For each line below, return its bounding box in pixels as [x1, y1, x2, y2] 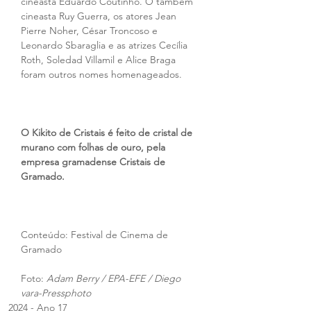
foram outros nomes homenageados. [21, 68, 182, 81]
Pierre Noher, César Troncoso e [21, 24, 160, 37]
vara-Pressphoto [21, 287, 91, 299]
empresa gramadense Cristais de [21, 155, 168, 168]
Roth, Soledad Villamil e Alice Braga [21, 53, 178, 66]
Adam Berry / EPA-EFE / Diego [47, 272, 183, 285]
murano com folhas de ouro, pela [21, 141, 168, 153]
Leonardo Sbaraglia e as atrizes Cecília [21, 39, 190, 51]
